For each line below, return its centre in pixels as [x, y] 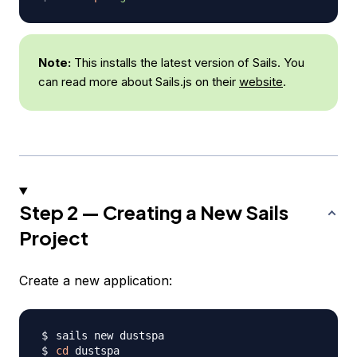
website [261, 82]
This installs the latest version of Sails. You [188, 63]
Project [54, 238]
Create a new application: [96, 281]
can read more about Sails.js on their [139, 82]
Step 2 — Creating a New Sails [154, 212]
